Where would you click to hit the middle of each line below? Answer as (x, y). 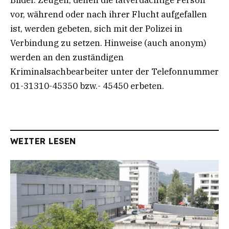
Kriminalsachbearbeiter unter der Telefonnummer (114, 71)
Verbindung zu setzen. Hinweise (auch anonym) (108, 43)
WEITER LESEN (43, 141)
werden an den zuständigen (67, 57)
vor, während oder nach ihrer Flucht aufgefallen (109, 14)
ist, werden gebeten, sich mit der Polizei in (96, 28)
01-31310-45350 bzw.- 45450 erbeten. (88, 86)
